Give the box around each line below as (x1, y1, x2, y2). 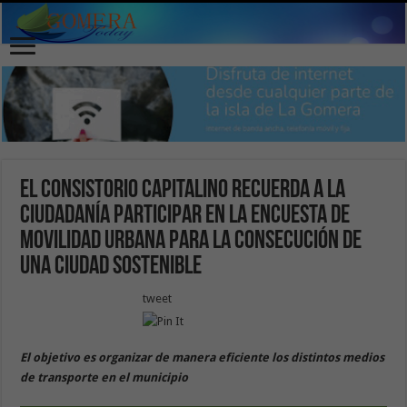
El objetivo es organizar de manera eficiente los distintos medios (20, 350, 385, 364)
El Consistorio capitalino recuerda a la (20, 177, 346, 203)
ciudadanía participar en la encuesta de (20, 203, 351, 229)
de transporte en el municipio (20, 370, 189, 384)
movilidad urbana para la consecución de (20, 228, 362, 254)
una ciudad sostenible (20, 253, 203, 280)
